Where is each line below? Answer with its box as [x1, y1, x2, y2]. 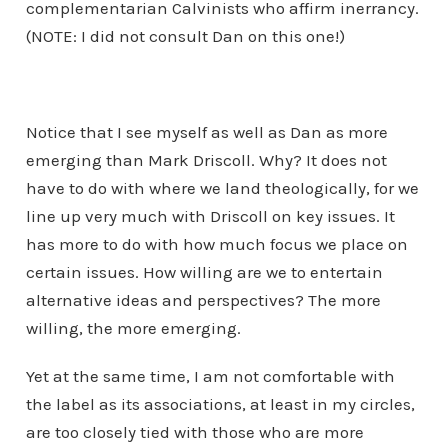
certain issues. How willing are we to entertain [25, 262, 383, 282]
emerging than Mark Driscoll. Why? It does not [25, 150, 387, 170]
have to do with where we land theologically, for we [25, 178, 419, 198]
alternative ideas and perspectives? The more [25, 290, 381, 310]
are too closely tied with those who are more [25, 422, 364, 442]
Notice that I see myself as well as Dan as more [25, 122, 388, 142]
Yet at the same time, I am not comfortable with [25, 366, 395, 386]
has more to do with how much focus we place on [25, 234, 408, 254]
